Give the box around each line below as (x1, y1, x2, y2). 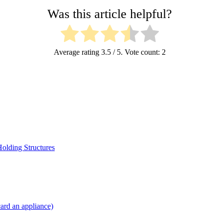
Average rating (53, 47, 101, 56)
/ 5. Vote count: (110, 47, 162, 56)
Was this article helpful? (47, 6, 172, 21)
